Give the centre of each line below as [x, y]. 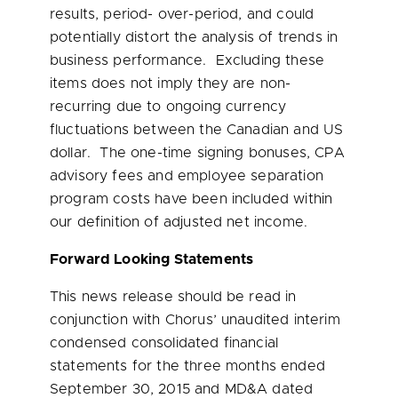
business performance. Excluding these [187, 60]
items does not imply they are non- [171, 84]
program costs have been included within [191, 199]
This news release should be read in [173, 297]
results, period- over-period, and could [182, 14]
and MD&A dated [251, 389]
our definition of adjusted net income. [179, 222]
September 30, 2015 [120, 389]
